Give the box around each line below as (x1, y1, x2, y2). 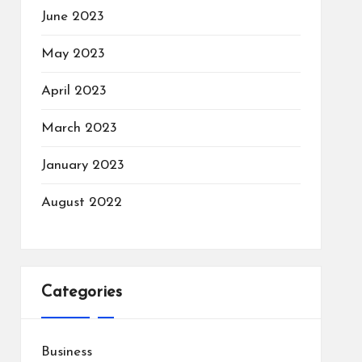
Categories (40, 284, 122, 301)
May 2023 (40, 47, 105, 61)
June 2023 (40, 10, 104, 23)
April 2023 (40, 84, 107, 98)
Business (40, 345, 92, 359)
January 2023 (40, 158, 124, 172)
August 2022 (40, 196, 122, 209)
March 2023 (40, 121, 117, 135)
